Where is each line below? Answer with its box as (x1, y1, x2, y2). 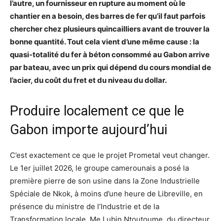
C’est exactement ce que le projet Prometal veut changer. (10, 150, 210, 160)
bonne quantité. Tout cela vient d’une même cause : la (10, 37, 199, 46)
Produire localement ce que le (10, 103, 184, 119)
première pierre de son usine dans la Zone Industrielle (10, 176, 200, 185)
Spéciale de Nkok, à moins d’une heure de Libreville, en (10, 188, 203, 198)
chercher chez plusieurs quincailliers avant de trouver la (10, 24, 210, 34)
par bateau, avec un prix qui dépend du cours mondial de (10, 62, 211, 72)
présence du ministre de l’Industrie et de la (10, 201, 159, 211)
